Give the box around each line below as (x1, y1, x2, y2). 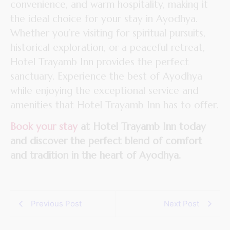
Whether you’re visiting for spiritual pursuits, (10, 27, 205, 40)
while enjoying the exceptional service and (10, 84, 199, 97)
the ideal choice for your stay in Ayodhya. (10, 12, 198, 25)
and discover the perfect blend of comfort (10, 135, 202, 147)
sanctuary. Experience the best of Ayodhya (10, 70, 202, 83)
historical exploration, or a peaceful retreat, (10, 41, 205, 54)
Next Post (164, 198, 199, 208)
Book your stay (10, 120, 78, 133)
